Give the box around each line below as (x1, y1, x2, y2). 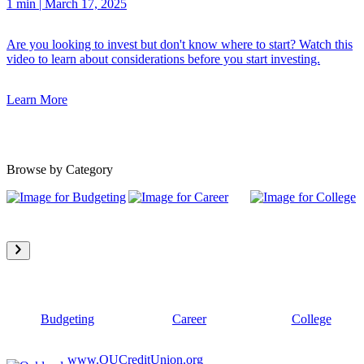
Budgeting (41, 311, 94, 326)
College (291, 311, 331, 326)
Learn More (6, 92, 67, 106)
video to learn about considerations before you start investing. (6, 51, 320, 66)
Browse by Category (6, 162, 113, 176)
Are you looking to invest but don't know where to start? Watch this (6, 37, 353, 51)
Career (172, 311, 206, 326)
